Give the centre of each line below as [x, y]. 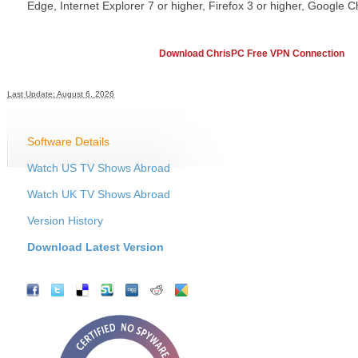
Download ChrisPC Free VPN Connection [252, 53]
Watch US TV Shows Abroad [99, 167]
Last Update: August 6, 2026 [61, 93]
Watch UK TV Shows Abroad [99, 194]
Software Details [68, 141]
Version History [65, 220]
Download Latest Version [95, 247]
